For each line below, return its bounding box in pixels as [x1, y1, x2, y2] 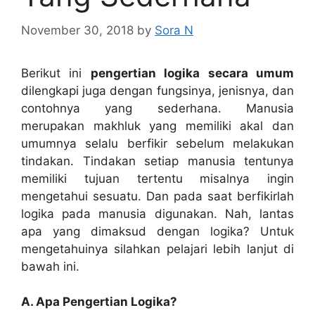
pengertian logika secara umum [90, 65, 295, 80]
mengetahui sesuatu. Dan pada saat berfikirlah [21, 188, 294, 203]
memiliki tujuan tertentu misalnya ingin [21, 171, 294, 186]
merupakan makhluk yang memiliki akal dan [21, 118, 294, 133]
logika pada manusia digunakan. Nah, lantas [21, 206, 294, 221]
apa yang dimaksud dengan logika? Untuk [21, 224, 294, 238]
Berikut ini [21, 65, 91, 80]
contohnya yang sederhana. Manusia [21, 101, 294, 115]
